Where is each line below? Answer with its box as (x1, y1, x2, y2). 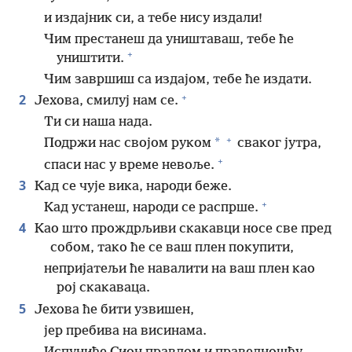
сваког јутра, (234, 136, 321, 152)
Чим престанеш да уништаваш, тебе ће (44, 31, 294, 47)
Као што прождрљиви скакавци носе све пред (31, 222, 332, 237)
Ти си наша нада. (44, 115, 152, 130)
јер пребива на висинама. (44, 323, 207, 339)
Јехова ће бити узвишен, (31, 302, 194, 317)
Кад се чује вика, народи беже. (31, 178, 232, 194)
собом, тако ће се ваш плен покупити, (50, 240, 294, 256)
